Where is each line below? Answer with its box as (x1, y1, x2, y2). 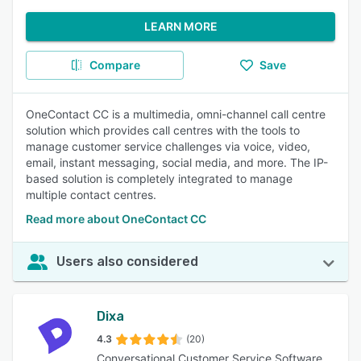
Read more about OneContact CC (26, 212, 206, 226)
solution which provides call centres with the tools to (26, 123, 300, 137)
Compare (89, 58, 140, 72)
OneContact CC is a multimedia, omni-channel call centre (26, 107, 326, 121)
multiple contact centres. (26, 188, 156, 201)
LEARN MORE (143, 19, 218, 33)
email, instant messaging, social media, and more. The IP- (26, 156, 328, 169)
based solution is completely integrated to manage (26, 172, 293, 185)
